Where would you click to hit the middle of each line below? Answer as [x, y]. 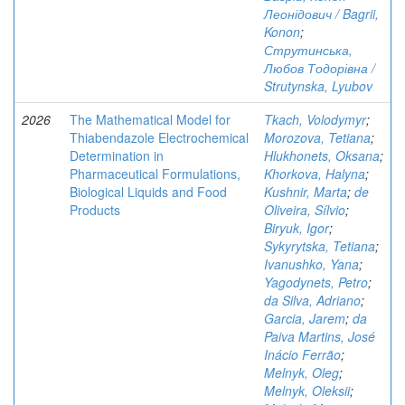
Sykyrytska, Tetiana [320, 246]
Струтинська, [308, 50]
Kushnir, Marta [306, 192]
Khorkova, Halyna [315, 174]
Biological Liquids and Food [148, 192]
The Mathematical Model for [150, 119]
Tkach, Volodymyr [315, 119]
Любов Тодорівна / [320, 68]
